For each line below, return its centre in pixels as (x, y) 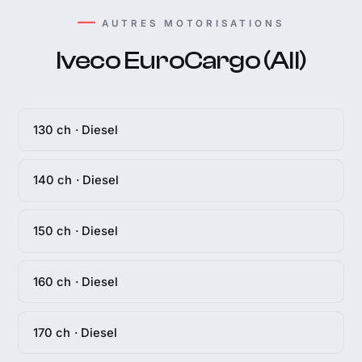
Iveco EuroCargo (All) (181, 61)
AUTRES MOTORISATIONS (193, 23)
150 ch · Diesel (76, 232)
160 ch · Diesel (76, 282)
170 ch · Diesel (75, 333)
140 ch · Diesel (76, 181)
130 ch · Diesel (76, 130)
